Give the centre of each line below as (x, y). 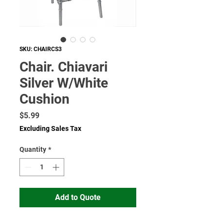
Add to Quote (78, 197)
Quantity (33, 149)
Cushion (45, 99)
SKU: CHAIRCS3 (41, 49)
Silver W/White (64, 83)
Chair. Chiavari (64, 67)
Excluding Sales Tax (50, 128)
